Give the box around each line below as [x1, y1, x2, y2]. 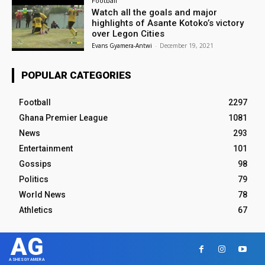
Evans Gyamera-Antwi [92, 41, 153, 50]
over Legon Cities [92, 28, 165, 39]
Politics [19, 174, 49, 185]
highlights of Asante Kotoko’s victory [92, 17, 244, 28]
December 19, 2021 [160, 41, 214, 50]
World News [19, 190, 66, 200]
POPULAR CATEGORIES [21, 69, 131, 82]
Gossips [19, 159, 51, 169]
